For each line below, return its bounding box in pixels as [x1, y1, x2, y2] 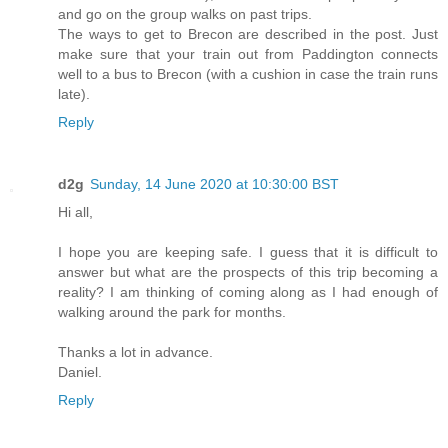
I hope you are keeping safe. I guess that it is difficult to [58, 244, 438, 261]
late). [58, 86, 90, 103]
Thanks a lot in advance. [58, 344, 213, 361]
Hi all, [58, 204, 93, 221]
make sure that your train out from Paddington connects [58, 46, 438, 63]
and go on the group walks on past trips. [58, 6, 312, 23]
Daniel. [58, 364, 102, 381]
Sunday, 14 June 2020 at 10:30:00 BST [90, 176, 339, 193]
